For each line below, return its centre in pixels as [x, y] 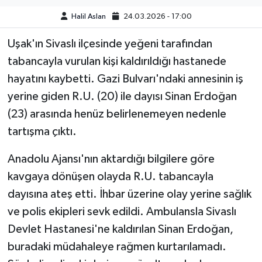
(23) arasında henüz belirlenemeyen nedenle [117, 114]
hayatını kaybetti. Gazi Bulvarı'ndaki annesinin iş [125, 79]
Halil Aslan [88, 17]
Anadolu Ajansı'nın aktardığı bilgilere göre [111, 159]
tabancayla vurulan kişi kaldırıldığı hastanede [117, 62]
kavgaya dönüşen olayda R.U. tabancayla [110, 177]
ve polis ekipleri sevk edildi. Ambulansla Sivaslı [122, 212]
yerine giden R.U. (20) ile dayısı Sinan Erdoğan [122, 97]
